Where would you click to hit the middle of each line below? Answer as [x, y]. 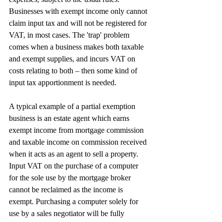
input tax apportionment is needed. [63, 83]
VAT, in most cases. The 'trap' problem [70, 35]
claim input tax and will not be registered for [79, 23]
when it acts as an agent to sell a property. [75, 154]
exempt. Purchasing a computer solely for [75, 201]
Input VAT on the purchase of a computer [75, 166]
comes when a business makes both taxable [77, 47]
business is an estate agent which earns [70, 118]
